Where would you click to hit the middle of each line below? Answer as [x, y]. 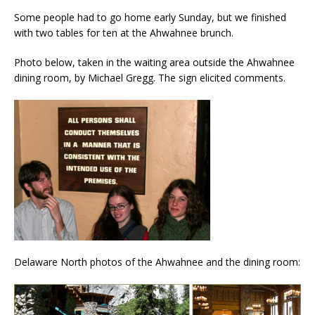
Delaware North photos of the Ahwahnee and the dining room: [157, 262]
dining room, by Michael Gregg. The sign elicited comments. [150, 78]
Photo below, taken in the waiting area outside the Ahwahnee [154, 63]
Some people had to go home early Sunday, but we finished [150, 18]
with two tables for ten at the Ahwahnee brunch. [124, 33]
